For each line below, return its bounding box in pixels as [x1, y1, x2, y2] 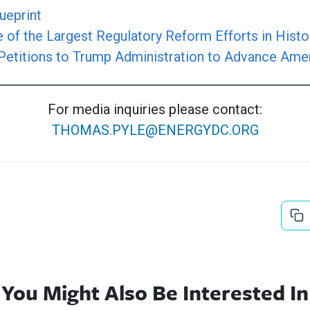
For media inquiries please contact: [48, 101, 262, 118]
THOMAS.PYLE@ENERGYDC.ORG [51, 122, 259, 139]
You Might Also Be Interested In [1, 277, 309, 307]
